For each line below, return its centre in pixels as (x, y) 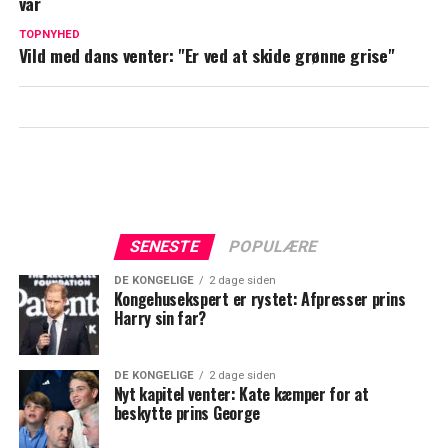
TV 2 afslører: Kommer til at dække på (233, 14)
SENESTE (165, 247)
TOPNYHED (49, 35)
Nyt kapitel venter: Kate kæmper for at (241, 394)
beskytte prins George (186, 413)
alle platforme (141, 38)
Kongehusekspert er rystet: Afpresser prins (259, 299)
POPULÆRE (274, 247)
